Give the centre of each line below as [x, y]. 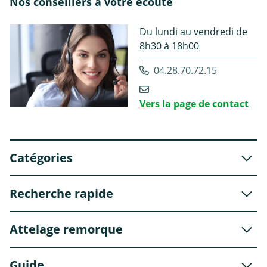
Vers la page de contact [194, 103]
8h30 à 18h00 [169, 46]
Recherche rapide [61, 193]
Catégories [41, 157]
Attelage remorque [66, 229]
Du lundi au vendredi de [193, 31]
